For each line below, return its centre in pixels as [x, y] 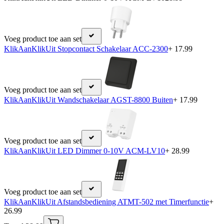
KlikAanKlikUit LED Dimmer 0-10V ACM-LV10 [84, 151]
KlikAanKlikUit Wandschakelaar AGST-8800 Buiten [88, 100]
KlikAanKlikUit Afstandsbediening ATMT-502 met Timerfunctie [106, 202]
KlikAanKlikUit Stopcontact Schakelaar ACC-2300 [86, 49]
